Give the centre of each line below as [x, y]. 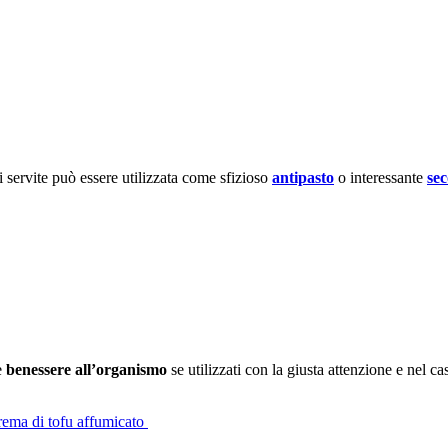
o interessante [380, 177]
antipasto [303, 177]
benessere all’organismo [86, 369]
